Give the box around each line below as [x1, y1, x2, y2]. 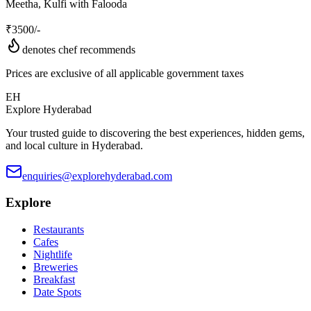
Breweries [33, 260, 78, 273]
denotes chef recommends [22, 43, 135, 56]
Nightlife [33, 248, 72, 260]
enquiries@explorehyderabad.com [22, 169, 172, 182]
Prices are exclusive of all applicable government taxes [6, 67, 244, 79]
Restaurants [33, 223, 84, 235]
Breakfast [33, 273, 75, 285]
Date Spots [33, 285, 81, 298]
